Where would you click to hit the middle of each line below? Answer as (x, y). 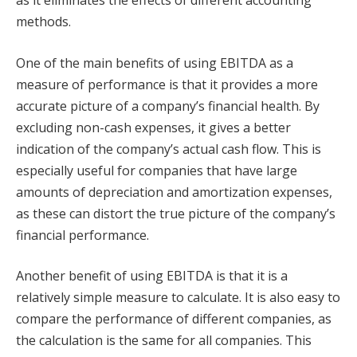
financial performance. (82, 235)
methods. (43, 21)
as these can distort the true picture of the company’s (176, 213)
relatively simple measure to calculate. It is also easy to (178, 298)
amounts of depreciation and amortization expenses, (174, 192)
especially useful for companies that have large (157, 170)
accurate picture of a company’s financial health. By (168, 106)
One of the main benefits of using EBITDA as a (155, 63)
